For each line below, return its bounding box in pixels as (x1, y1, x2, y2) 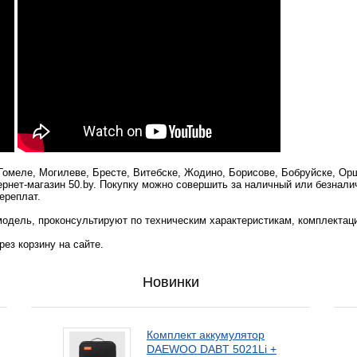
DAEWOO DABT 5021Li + (147, 343, 277, 355)
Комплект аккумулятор (147, 328, 265, 341)
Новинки (142, 274, 199, 290)
